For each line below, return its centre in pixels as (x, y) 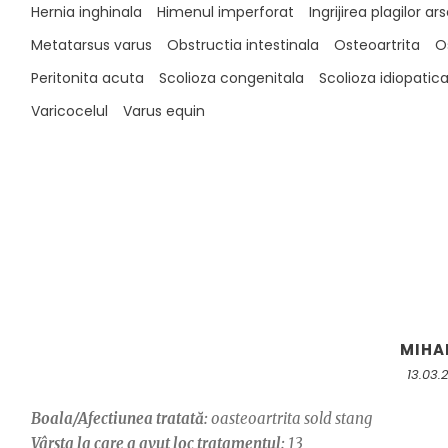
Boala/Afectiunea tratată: (119, 418)
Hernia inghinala (86, 12)
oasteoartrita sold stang (289, 418)
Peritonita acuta (87, 78)
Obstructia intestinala (242, 45)
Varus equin (163, 111)
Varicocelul (69, 111)
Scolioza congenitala (231, 78)
